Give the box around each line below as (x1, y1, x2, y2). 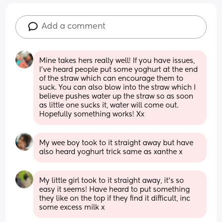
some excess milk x (39, 204, 105, 211)
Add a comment (42, 22, 106, 31)
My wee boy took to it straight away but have (39, 139, 194, 147)
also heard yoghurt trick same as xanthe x (39, 148, 183, 156)
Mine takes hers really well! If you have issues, (39, 57, 195, 64)
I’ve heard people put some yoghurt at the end (39, 66, 198, 73)
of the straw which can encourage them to (39, 75, 184, 82)
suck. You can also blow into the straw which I (39, 84, 196, 91)
